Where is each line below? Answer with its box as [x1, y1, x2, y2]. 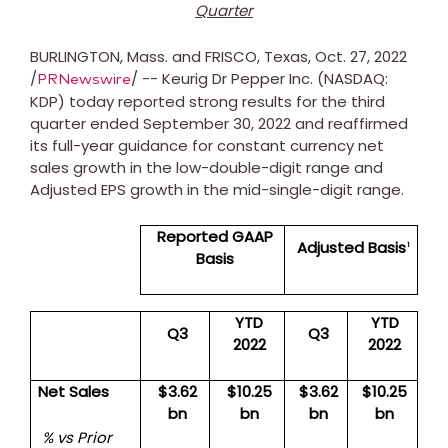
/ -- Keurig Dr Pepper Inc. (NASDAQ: [131, 67, 388, 89]
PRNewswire [37, 71, 131, 87]
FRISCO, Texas [205, 45, 308, 67]
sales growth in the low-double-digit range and [30, 156, 383, 178]
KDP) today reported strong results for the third [30, 90, 385, 112]
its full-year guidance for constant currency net [30, 134, 384, 156]
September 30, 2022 [143, 112, 291, 134]
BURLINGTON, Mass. [30, 45, 168, 67]
